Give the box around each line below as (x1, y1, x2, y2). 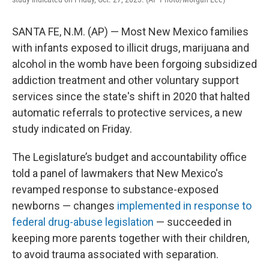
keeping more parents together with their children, (12, 232, 249, 244)
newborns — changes (12, 199, 117, 212)
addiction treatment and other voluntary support (12, 74, 239, 86)
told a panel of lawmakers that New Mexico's (12, 167, 223, 180)
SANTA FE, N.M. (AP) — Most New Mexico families (12, 25, 249, 38)
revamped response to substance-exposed (12, 183, 219, 196)
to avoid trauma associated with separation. (12, 248, 219, 261)
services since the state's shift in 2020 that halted (12, 90, 250, 103)
